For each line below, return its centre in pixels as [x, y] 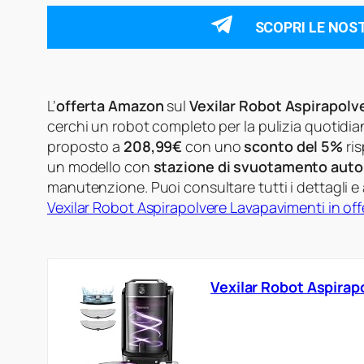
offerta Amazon [110, 106]
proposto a [85, 147]
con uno [213, 147]
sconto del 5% [294, 147]
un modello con [100, 167]
